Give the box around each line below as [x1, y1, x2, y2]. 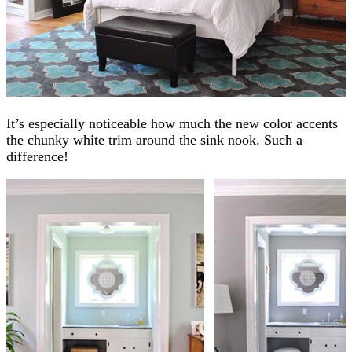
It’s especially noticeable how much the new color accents [6, 115, 338, 131]
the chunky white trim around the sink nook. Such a [6, 131, 302, 148]
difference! [6, 148, 68, 164]
